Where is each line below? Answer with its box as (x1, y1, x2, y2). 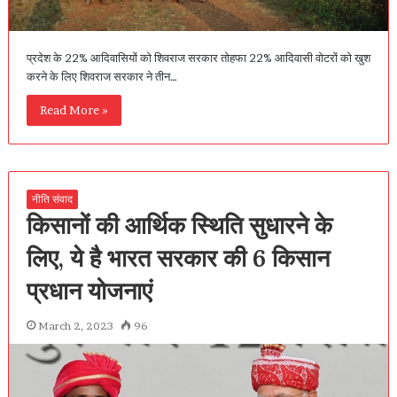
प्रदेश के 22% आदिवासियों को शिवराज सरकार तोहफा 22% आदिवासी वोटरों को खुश (26, 51, 370, 66)
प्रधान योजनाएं (26, 276, 152, 307)
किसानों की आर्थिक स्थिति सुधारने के (26, 210, 332, 241)
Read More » (39, 103, 108, 118)
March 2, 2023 (37, 319, 113, 333)
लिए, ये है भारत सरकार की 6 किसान (26, 243, 330, 274)
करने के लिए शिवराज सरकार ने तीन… (26, 69, 177, 84)
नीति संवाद (31, 192, 73, 206)
